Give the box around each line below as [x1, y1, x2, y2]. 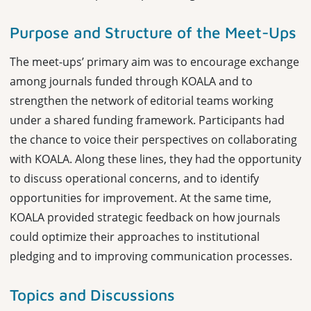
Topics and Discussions [10, 285, 175, 304]
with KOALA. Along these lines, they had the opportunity [10, 151, 301, 167]
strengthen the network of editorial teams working [10, 92, 274, 108]
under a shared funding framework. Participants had [10, 112, 285, 128]
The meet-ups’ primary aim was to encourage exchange [10, 53, 299, 69]
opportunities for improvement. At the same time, [10, 190, 271, 205]
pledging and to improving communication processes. [10, 248, 292, 264]
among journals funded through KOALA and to [10, 73, 253, 89]
